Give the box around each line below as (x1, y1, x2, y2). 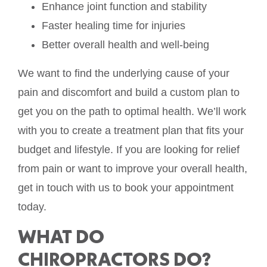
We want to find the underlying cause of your (18, 67, 229, 80)
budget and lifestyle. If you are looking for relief (18, 144, 240, 156)
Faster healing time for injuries (42, 20, 185, 32)
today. (18, 201, 46, 213)
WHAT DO (18, 223, 104, 249)
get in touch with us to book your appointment (18, 182, 234, 194)
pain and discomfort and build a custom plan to (18, 86, 240, 99)
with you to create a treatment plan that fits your (18, 125, 244, 137)
